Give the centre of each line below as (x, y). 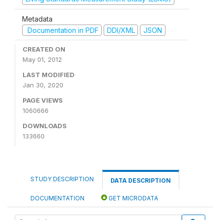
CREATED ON (44, 49)
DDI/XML (121, 30)
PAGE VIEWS (43, 100)
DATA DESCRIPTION (141, 180)
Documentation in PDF (62, 30)
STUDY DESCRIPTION (62, 179)
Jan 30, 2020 (43, 85)
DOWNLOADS (45, 126)
